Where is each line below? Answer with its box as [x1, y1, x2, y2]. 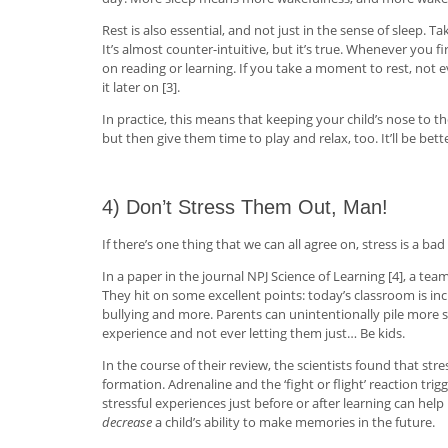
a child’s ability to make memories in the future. [155, 412, 435, 431]
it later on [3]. [102, 77, 180, 96]
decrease [102, 412, 155, 431]
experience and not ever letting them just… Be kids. [102, 323, 405, 342]
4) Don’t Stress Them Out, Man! [102, 195, 388, 218]
